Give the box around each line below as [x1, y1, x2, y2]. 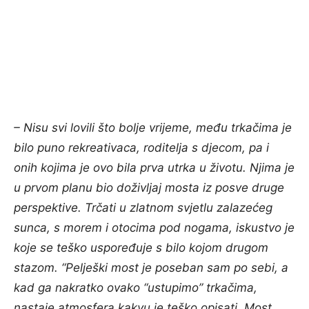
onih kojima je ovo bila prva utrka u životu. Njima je [14, 161, 295, 175]
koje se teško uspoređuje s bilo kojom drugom [14, 241, 268, 255]
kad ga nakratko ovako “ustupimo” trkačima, [14, 281, 257, 295]
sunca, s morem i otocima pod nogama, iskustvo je [14, 221, 295, 235]
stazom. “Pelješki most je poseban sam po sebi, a [14, 261, 288, 275]
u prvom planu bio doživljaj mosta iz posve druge [14, 181, 284, 195]
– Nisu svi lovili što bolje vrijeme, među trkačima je [14, 121, 292, 135]
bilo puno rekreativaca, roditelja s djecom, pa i [14, 141, 269, 155]
